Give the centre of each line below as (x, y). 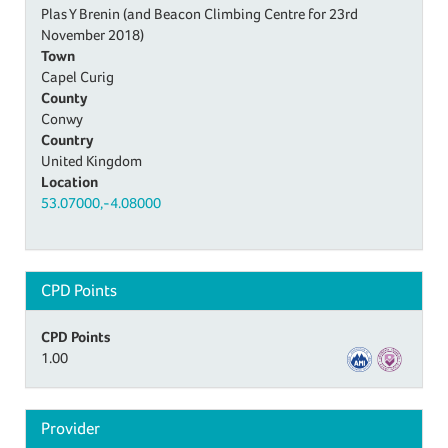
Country (67, 139)
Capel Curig (77, 76)
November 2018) (92, 34)
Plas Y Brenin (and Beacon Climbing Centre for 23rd (199, 13)
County (64, 97)
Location (69, 181)
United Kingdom (91, 160)
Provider (70, 428)
